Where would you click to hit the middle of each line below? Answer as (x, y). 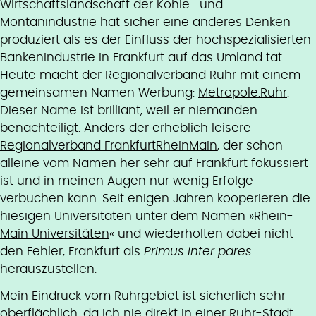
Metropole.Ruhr (243, 93)
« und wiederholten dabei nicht (201, 234)
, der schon (250, 146)
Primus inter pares (198, 252)
